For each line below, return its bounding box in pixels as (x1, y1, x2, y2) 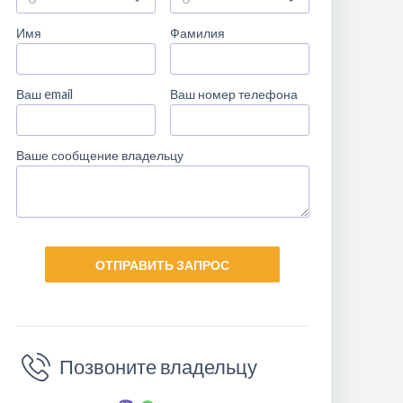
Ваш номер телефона (169, 86, 298, 102)
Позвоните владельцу (59, 354, 258, 379)
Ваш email (15, 86, 73, 102)
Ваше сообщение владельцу (15, 148, 184, 163)
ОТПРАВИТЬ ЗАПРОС (95, 256, 230, 273)
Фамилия (169, 25, 225, 40)
